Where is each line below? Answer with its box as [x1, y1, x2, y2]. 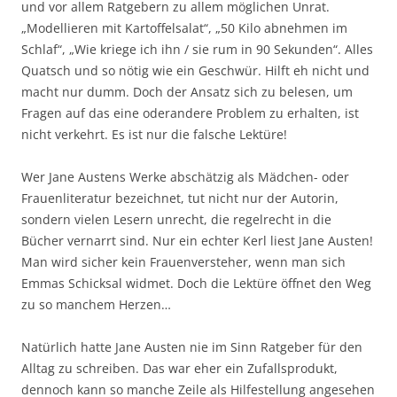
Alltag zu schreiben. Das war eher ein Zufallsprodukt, [21, 360, 338, 377]
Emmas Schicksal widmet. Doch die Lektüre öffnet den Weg [21, 275, 371, 292]
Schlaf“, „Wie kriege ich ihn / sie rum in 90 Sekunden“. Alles [21, 41, 373, 58]
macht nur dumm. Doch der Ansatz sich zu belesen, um [21, 83, 353, 100]
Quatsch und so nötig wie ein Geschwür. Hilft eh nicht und [21, 62, 370, 79]
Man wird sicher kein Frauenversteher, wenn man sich [21, 253, 346, 270]
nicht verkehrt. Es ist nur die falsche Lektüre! [21, 126, 287, 143]
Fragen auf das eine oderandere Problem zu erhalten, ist [21, 105, 359, 121]
